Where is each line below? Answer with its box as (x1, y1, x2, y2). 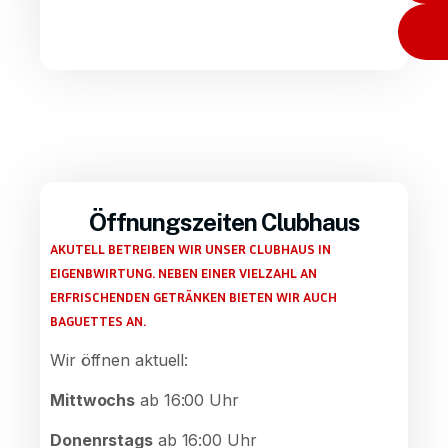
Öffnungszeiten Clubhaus (88, 208, 360, 236)
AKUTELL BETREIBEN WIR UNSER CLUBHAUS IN (50, 240, 331, 257)
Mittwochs (50, 390, 136, 410)
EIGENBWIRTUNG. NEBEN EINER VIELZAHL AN (50, 264, 317, 281)
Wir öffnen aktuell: (50, 350, 189, 370)
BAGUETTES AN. (50, 312, 146, 329)
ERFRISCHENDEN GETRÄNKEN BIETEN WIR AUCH (50, 288, 337, 305)
